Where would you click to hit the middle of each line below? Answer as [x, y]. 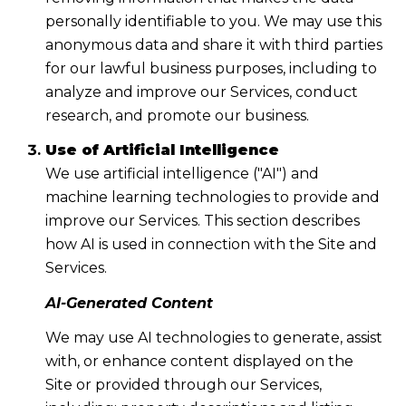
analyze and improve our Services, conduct [201, 92]
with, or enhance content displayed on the [199, 362]
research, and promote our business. [177, 115]
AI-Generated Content [129, 303]
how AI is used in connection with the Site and [211, 245]
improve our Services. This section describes [202, 221]
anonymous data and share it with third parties [213, 44]
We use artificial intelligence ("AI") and [182, 174]
